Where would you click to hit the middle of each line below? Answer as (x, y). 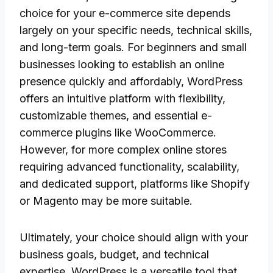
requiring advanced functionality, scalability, (129, 167)
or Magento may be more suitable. (106, 201)
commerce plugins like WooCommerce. (118, 133)
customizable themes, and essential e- (116, 116)
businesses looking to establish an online (122, 65)
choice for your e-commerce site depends (125, 13)
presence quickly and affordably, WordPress (131, 82)
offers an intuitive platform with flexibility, (122, 99)
